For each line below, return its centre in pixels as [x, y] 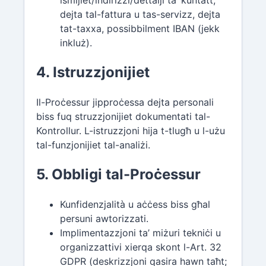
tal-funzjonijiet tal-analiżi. [93, 145]
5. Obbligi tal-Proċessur [118, 175]
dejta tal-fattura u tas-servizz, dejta [140, 15]
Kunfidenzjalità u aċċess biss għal [135, 205]
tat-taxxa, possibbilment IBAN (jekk [140, 29]
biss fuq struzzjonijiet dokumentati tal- [123, 117]
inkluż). [76, 43]
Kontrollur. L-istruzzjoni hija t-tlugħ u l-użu [131, 131]
